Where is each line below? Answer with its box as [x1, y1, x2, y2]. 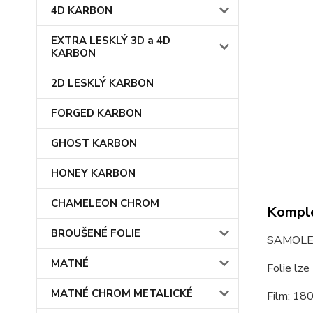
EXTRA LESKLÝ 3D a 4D [51, 34, 170, 48]
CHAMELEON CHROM [51, 196, 159, 210]
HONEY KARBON [51, 166, 136, 180]
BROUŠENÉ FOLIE [51, 226, 140, 240]
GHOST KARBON [51, 136, 137, 150]
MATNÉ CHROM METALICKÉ [51, 286, 193, 300]
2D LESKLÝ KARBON [51, 76, 154, 90]
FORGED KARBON [51, 106, 142, 120]
